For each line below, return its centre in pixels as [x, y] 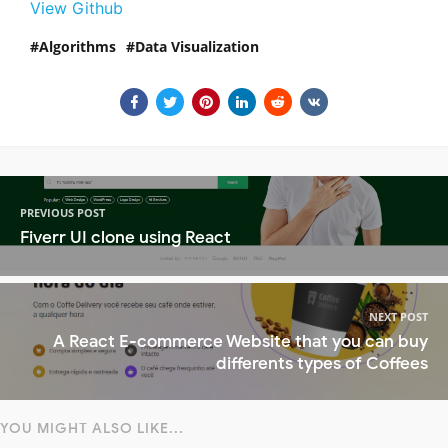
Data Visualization [197, 47]
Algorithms [77, 47]
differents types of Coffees [322, 364]
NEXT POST [398, 317]
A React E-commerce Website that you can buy [240, 342]
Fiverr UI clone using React [125, 237]
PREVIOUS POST [62, 212]
